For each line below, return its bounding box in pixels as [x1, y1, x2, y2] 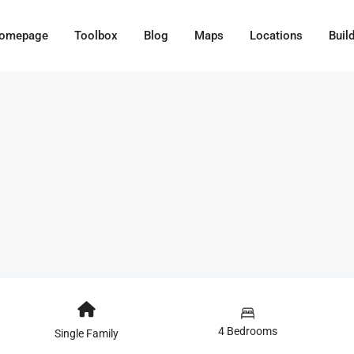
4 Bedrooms [217, 325, 277, 338]
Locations [249, 28, 303, 43]
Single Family [55, 327, 119, 340]
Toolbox [73, 28, 118, 43]
